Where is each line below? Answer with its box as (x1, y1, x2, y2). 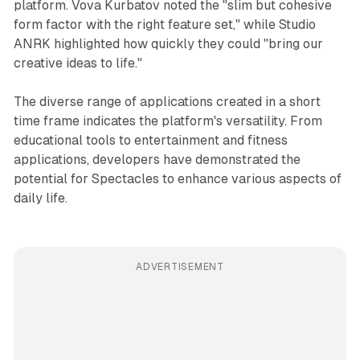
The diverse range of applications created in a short (13, 93, 321, 109)
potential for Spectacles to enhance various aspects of (13, 170, 342, 186)
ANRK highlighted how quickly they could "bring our (13, 35, 323, 51)
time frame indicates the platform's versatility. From (13, 112, 322, 129)
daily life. (13, 190, 67, 206)
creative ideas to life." (13, 55, 142, 71)
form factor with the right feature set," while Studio (13, 16, 316, 32)
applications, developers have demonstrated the (13, 151, 301, 167)
